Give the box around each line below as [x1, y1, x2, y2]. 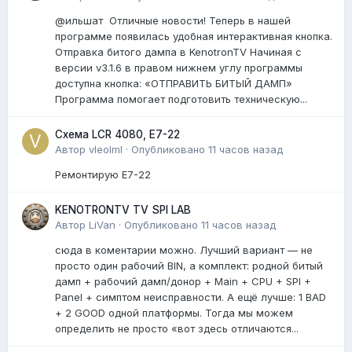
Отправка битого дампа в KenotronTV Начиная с [55, 45, 302, 58]
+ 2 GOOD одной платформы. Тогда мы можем [55, 306, 293, 319]
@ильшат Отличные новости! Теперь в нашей [55, 13, 291, 27]
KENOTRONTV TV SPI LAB [55, 203, 191, 216]
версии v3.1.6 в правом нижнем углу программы [55, 60, 302, 74]
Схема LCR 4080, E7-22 [55, 127, 180, 141]
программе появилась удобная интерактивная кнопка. [55, 29, 332, 42]
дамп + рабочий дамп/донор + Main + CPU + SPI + [55, 274, 311, 288]
